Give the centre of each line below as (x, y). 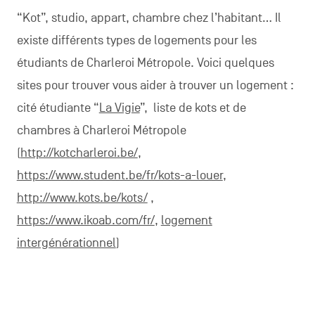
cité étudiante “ (58, 108)
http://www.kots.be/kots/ (82, 198)
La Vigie (119, 108)
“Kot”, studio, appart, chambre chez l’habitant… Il (149, 18)
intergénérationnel (66, 243)
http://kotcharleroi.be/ (79, 153)
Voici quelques (235, 63)
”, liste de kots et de (193, 108)
